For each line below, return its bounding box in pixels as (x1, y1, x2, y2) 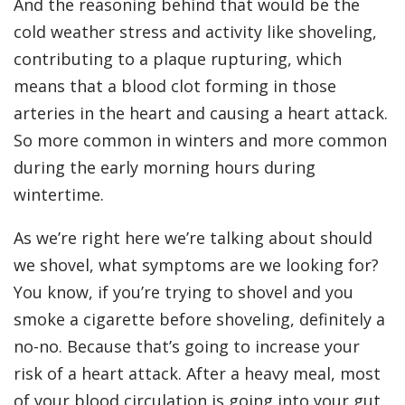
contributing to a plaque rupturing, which (14, 48, 342, 71)
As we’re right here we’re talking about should (14, 227, 372, 250)
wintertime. (14, 184, 104, 206)
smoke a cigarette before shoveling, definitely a (14, 308, 385, 331)
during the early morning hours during (14, 156, 316, 179)
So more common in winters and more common (14, 129, 387, 152)
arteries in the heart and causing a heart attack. (14, 102, 388, 125)
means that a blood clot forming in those (14, 75, 336, 98)
